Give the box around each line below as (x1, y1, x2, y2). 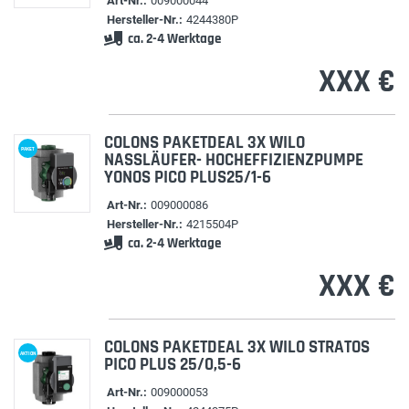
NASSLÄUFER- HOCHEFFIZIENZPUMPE (103, 149, 363, 172)
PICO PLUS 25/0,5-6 (103, 353, 241, 376)
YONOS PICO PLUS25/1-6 (103, 166, 271, 189)
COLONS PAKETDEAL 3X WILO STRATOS (103, 336, 370, 359)
